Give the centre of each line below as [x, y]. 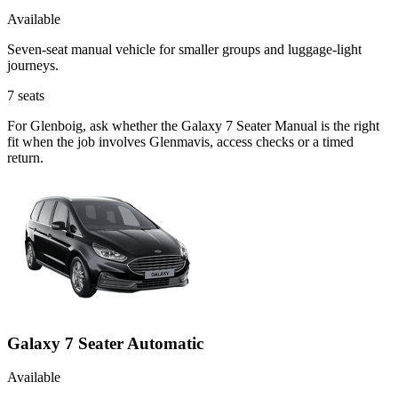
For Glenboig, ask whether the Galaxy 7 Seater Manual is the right [193, 125]
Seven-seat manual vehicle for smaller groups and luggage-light [184, 49]
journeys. [33, 65]
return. [25, 157]
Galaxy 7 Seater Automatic [105, 343]
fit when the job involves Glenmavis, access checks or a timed [180, 141]
